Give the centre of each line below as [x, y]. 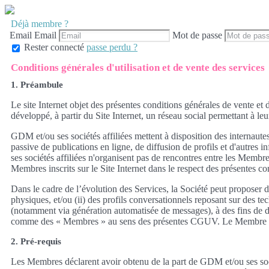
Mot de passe [197, 35]
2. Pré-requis [36, 241]
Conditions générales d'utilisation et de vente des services [138, 67]
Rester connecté [54, 47]
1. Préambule [37, 84]
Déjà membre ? [40, 24]
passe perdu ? [112, 47]
